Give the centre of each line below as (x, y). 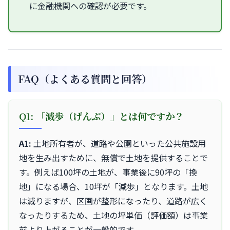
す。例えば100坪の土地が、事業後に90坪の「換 (108, 172)
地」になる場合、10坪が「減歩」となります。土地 (113, 186)
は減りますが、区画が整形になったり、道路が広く (113, 200)
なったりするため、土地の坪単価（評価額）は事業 (113, 215)
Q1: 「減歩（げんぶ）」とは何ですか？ (101, 116)
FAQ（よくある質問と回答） (85, 79)
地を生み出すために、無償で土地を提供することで (113, 157)
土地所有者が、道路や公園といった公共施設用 (119, 143)
